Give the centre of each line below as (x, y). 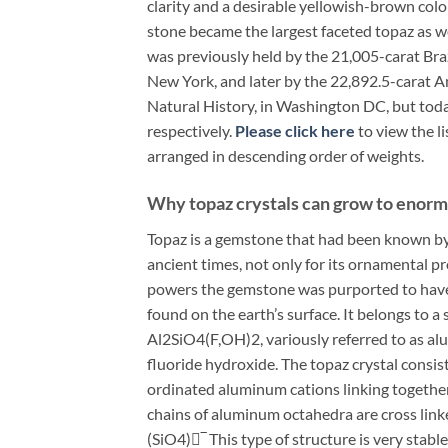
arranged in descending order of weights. (285, 155)
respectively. (191, 130)
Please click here (295, 130)
